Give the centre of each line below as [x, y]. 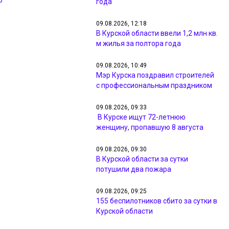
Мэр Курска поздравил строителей [155, 75]
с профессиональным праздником [154, 85]
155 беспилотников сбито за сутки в [157, 201]
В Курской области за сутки [142, 159]
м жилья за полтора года [139, 43]
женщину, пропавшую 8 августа [150, 127]
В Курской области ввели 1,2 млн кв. [157, 33]
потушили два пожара [134, 169]
